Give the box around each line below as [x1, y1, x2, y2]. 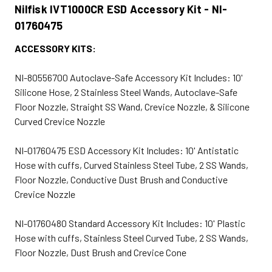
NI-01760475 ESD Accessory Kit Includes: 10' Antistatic [15, 144, 239, 156]
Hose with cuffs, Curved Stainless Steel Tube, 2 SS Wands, [15, 158, 248, 171]
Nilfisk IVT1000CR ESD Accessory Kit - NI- [15, 2, 228, 16]
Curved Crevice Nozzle [15, 115, 105, 127]
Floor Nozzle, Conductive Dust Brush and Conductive [15, 173, 228, 185]
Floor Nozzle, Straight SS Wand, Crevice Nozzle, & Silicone [15, 100, 250, 112]
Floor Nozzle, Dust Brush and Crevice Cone [15, 246, 186, 258]
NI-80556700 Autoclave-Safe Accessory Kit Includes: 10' [15, 71, 243, 83]
